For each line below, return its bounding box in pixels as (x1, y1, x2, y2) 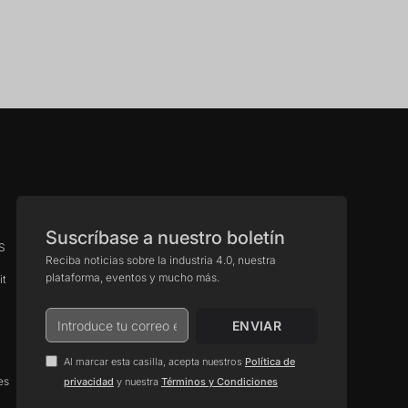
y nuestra (113, 375, 161, 388)
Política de (244, 355, 295, 368)
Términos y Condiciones (160, 375, 278, 388)
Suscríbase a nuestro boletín (45, 227, 285, 249)
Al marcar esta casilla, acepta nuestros (63, 355, 245, 368)
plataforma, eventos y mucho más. (45, 270, 219, 284)
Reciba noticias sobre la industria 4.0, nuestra (45, 253, 276, 267)
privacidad (63, 375, 114, 388)
